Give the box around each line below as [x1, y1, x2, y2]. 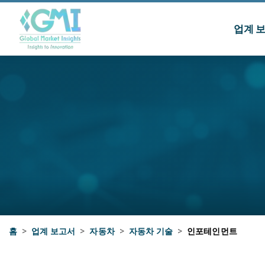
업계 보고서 [31, 225, 76, 237]
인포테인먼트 [187, 225, 237, 237]
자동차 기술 [128, 225, 173, 237]
